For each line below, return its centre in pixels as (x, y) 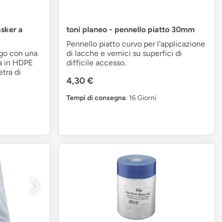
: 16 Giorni (141, 98)
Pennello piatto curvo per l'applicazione (136, 44)
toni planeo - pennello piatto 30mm (131, 29)
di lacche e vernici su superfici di (124, 53)
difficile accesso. (96, 62)
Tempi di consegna (96, 98)
